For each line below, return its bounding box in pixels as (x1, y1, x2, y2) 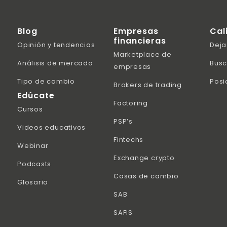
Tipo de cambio (17, 77, 75, 87)
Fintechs (113, 135, 144, 145)
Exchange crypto (113, 153, 175, 163)
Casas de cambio (113, 171, 179, 181)
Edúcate (17, 90, 55, 102)
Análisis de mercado (17, 58, 93, 68)
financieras (113, 35, 166, 47)
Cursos (17, 104, 43, 115)
